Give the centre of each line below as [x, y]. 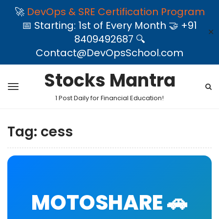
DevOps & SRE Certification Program [116, 12]
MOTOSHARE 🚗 [109, 203]
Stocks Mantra [109, 80]
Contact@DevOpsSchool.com [109, 53]
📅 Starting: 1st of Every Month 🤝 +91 [109, 25]
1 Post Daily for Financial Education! [109, 98]
